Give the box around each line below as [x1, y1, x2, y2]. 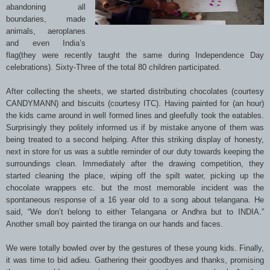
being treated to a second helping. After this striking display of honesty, [6, 134, 264, 144]
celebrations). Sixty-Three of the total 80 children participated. [6, 62, 221, 72]
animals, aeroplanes [6, 26, 86, 36]
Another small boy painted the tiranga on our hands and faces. [6, 219, 225, 228]
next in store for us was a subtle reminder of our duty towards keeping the [6, 146, 264, 156]
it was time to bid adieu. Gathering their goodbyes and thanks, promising [6, 255, 264, 265]
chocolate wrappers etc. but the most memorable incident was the [6, 183, 264, 192]
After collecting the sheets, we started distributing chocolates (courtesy [6, 86, 264, 96]
